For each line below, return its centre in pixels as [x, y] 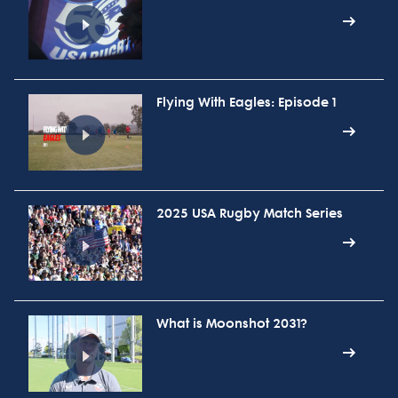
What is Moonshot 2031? [232, 324]
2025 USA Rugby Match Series [250, 213]
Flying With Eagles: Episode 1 [246, 103]
